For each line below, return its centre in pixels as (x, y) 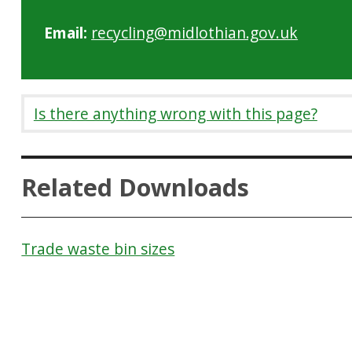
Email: (66, 32)
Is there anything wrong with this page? (175, 113)
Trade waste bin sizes (98, 249)
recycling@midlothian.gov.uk (195, 32)
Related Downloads (136, 187)
